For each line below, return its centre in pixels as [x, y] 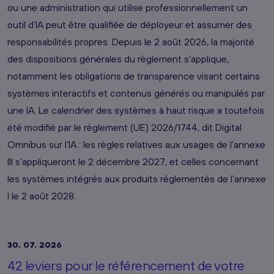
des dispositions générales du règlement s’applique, [118, 58]
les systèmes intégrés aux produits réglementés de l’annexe [137, 178]
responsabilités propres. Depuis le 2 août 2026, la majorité [131, 41]
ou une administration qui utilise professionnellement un [128, 7]
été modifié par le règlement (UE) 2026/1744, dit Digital [124, 127]
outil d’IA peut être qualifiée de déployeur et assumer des [130, 24]
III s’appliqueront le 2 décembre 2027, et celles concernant [133, 161]
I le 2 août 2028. [42, 195]
